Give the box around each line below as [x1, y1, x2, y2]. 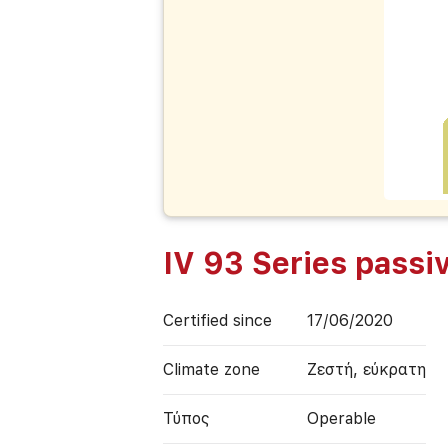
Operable [307, 408, 377, 428]
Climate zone [163, 359, 261, 379]
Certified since [163, 310, 273, 330]
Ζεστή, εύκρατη [307, 359, 427, 379]
